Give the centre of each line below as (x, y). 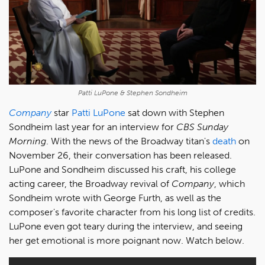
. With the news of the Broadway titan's (129, 141)
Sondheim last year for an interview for (93, 127)
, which (230, 184)
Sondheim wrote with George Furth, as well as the (115, 198)
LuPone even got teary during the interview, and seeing (126, 227)
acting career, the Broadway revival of (90, 184)
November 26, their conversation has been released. (120, 156)
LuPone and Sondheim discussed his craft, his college (122, 170)
